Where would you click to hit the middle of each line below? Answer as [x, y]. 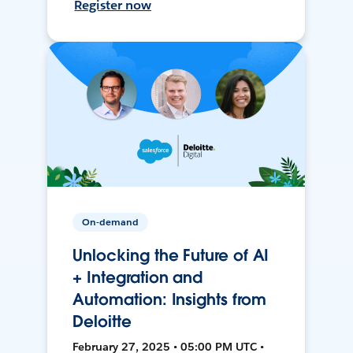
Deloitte [102, 322]
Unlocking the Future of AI [171, 256]
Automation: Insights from [169, 300]
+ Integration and [138, 278]
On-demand [111, 222]
